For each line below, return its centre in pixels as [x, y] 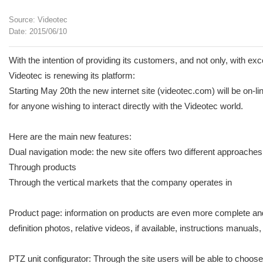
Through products [43, 167]
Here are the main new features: [70, 136]
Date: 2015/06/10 [38, 31]
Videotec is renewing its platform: [72, 75]
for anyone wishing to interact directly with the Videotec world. [126, 106]
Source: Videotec [38, 20]
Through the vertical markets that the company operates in [120, 182]
